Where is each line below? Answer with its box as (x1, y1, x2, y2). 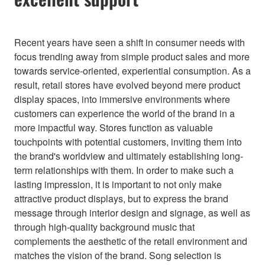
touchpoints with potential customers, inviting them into (14, 135, 242, 149)
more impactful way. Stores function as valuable (14, 121, 213, 135)
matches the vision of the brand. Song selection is (14, 248, 221, 263)
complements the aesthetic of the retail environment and (14, 234, 247, 248)
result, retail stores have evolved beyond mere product (14, 78, 240, 92)
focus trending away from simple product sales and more (14, 50, 250, 64)
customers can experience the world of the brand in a (14, 106, 235, 121)
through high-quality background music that (14, 220, 195, 234)
